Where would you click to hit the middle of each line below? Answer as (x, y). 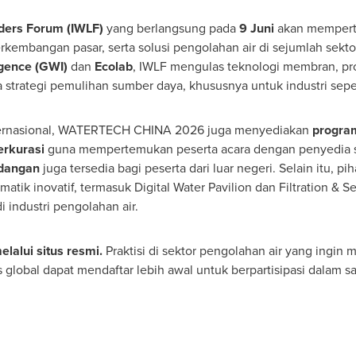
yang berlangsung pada (171, 28)
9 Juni (256, 28)
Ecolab (113, 66)
